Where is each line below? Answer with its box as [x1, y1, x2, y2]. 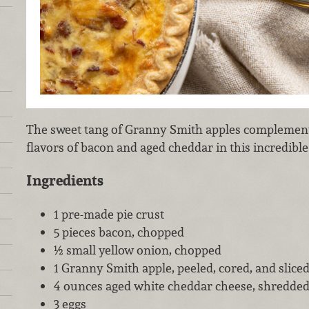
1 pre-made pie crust [53, 206, 164, 222]
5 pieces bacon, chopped [53, 223, 184, 240]
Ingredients [26, 171, 103, 190]
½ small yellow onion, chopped [53, 241, 221, 258]
